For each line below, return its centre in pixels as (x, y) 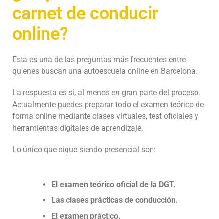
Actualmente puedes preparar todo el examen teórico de (108, 104)
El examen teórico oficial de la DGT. (113, 184)
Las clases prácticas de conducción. (115, 200)
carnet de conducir (85, 13)
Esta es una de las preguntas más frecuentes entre (99, 59)
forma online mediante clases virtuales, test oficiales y (105, 116)
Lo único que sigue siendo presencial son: (84, 149)
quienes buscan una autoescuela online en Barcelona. (105, 71)
